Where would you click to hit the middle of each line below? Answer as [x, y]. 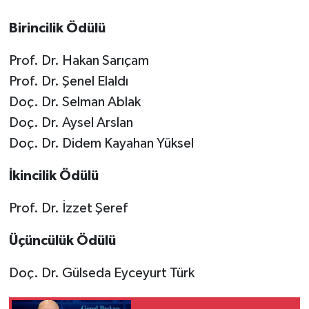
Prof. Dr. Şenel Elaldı [68, 82]
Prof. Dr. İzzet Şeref [68, 209]
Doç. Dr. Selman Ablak [74, 102]
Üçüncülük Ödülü [62, 241]
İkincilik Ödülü [53, 176]
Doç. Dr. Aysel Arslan [71, 123]
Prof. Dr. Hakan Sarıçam [79, 61]
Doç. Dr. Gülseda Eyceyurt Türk [101, 273]
